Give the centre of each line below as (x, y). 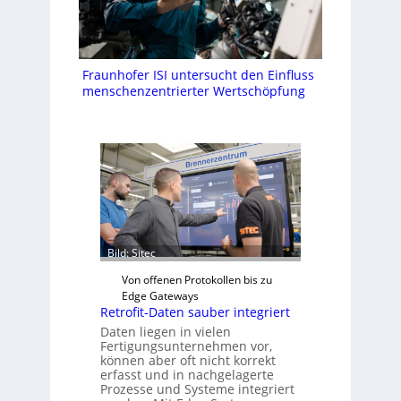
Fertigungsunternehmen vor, (186, 346)
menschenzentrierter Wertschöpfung (194, 91)
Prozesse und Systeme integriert (197, 388)
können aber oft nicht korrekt (188, 360)
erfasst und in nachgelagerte (187, 374)
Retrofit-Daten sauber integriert (195, 311)
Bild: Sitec (131, 252)
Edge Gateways (160, 295)
